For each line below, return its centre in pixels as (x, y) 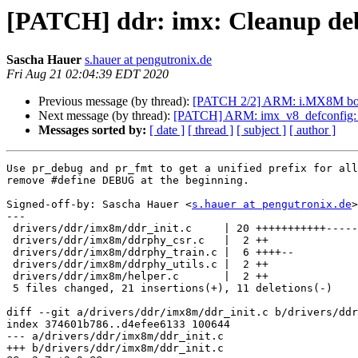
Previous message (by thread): (115, 101)
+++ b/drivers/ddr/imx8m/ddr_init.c (115, 348)
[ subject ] (261, 130)
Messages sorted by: (92, 130)
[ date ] (167, 130)
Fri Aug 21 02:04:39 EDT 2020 (88, 74)
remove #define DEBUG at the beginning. (128, 181)
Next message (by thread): (106, 116)
